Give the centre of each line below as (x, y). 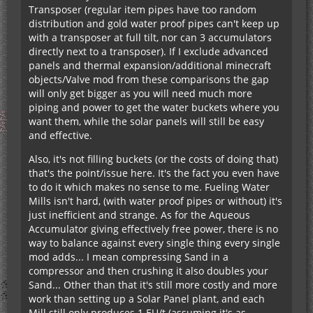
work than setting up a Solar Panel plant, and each (147, 298)
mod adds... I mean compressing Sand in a (129, 256)
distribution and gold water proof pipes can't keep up (154, 23)
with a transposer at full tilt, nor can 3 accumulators (150, 37)
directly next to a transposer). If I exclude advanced (148, 51)
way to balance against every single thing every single (154, 242)
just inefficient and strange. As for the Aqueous (139, 214)
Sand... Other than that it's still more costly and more (153, 284)
